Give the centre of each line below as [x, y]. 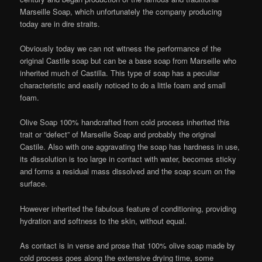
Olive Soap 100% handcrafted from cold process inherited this [125, 122]
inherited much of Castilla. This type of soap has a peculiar [120, 73]
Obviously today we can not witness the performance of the [121, 49]
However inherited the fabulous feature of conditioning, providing [128, 208]
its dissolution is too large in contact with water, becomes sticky [128, 159]
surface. [34, 184]
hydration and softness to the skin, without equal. [104, 220]
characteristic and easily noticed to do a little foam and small [123, 85]
